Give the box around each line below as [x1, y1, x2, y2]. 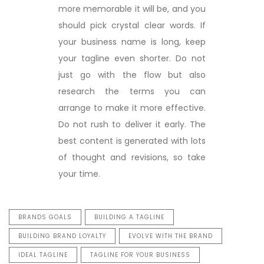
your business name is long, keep [58, 35, 206, 48]
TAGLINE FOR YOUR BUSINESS [90, 250, 190, 259]
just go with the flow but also [58, 68, 206, 81]
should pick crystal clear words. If [58, 19, 206, 31]
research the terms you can [58, 85, 206, 97]
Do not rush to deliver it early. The [58, 118, 206, 130]
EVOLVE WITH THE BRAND [128, 231, 213, 240]
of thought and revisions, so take [58, 151, 206, 163]
